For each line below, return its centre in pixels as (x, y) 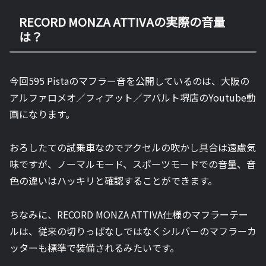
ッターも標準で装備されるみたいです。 (94, 248)
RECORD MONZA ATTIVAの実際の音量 (122, 22)
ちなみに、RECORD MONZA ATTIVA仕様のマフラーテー (129, 215)
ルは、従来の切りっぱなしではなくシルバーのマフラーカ (133, 231)
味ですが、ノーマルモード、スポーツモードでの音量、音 (133, 164)
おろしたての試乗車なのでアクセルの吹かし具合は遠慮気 (133, 148)
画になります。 (42, 114)
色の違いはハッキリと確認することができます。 (113, 181)
